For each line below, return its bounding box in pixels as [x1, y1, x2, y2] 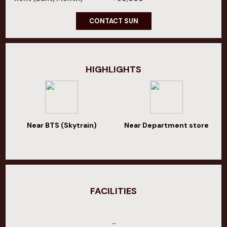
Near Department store [124, 121, 209, 130]
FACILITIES [90, 185, 137, 197]
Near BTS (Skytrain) [26, 121, 97, 130]
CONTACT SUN [89, 17, 138, 25]
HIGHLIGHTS [86, 63, 141, 75]
